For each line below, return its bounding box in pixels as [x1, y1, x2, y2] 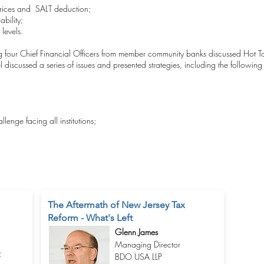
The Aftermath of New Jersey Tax [47, 199, 185, 210]
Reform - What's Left [47, 212, 133, 223]
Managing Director [114, 239, 180, 250]
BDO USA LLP [114, 251, 162, 262]
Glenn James [114, 226, 158, 237]
